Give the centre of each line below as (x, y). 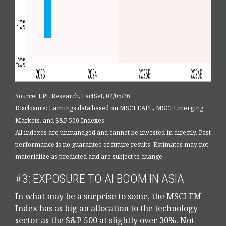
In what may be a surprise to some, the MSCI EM (108, 196)
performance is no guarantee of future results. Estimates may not (112, 145)
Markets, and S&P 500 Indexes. (61, 121)
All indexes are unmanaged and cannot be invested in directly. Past (113, 133)
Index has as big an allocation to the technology (106, 209)
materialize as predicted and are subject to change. (90, 157)
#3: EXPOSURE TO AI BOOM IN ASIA (100, 179)
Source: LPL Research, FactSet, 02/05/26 (73, 96)
